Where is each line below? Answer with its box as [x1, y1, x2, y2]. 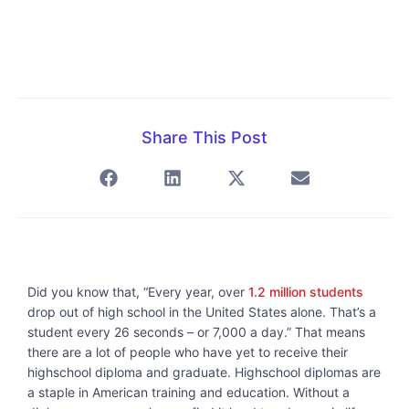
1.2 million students [248, 283, 363, 299]
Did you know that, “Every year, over [27, 283, 248, 299]
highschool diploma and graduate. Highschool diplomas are [27, 363, 381, 380]
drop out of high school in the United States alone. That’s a [27, 303, 376, 320]
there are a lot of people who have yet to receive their [27, 343, 348, 360]
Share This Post [142, 127, 267, 147]
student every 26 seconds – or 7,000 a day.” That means [27, 323, 365, 340]
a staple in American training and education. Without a [27, 383, 350, 400]
